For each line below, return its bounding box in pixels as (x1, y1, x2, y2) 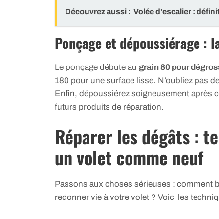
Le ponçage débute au (55, 62, 139, 72)
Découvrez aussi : (65, 7, 131, 16)
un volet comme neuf (55, 144, 204, 171)
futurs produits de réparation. (55, 102, 164, 111)
